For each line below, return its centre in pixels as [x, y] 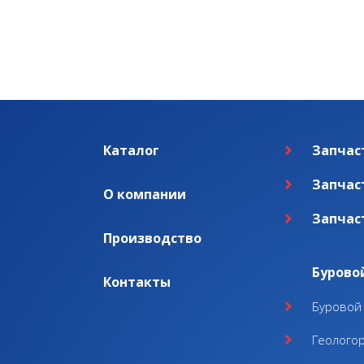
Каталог [131, 150]
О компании [145, 194]
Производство [152, 238]
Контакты [137, 282]
